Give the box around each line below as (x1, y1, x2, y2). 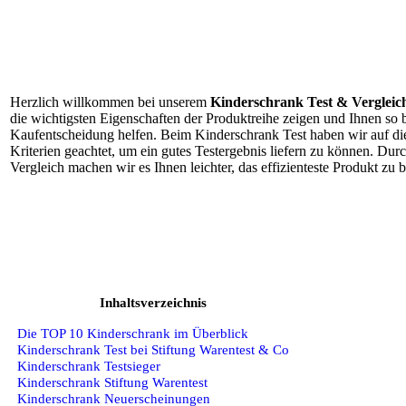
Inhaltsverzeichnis (100, 295, 207, 311)
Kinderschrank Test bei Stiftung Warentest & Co (17, 341, 289, 357)
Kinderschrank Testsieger (17, 357, 160, 373)
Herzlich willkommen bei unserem (10, 94, 210, 111)
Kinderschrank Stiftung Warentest (17, 373, 208, 390)
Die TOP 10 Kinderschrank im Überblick (17, 324, 248, 341)
